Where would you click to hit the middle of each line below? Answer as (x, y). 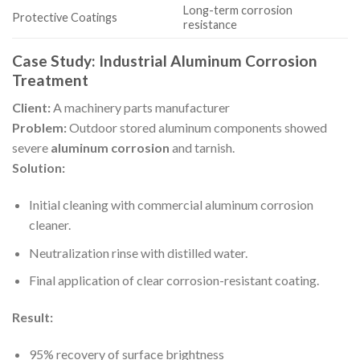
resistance (211, 24)
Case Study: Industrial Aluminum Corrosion (165, 60)
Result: (33, 317)
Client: (31, 108)
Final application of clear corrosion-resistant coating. (174, 280)
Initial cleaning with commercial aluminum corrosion (171, 205)
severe (31, 148)
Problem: (39, 128)
